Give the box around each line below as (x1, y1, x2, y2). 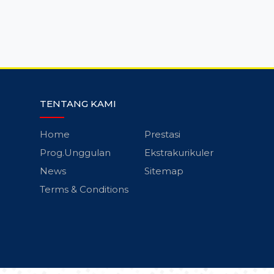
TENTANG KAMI (39, 97, 116, 109)
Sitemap (144, 165, 183, 177)
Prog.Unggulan (39, 146, 111, 158)
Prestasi (144, 128, 180, 140)
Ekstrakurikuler (144, 146, 213, 158)
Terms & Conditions (39, 183, 128, 195)
